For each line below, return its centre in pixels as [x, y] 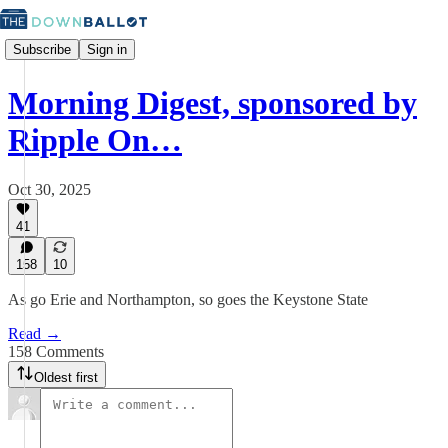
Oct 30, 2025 [49, 189]
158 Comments [56, 351]
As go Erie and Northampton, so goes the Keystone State [188, 299]
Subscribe [42, 49]
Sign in [107, 49]
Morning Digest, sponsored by [212, 103]
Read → [34, 333]
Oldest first [66, 377]
